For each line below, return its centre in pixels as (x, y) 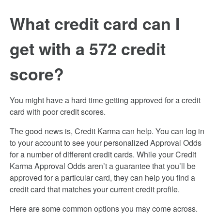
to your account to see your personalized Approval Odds (106, 143)
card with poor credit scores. (58, 112)
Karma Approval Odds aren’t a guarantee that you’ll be (103, 166)
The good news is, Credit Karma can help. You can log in (107, 131)
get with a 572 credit (88, 48)
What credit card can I (95, 23)
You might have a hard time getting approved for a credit (105, 100)
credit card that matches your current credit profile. (95, 189)
